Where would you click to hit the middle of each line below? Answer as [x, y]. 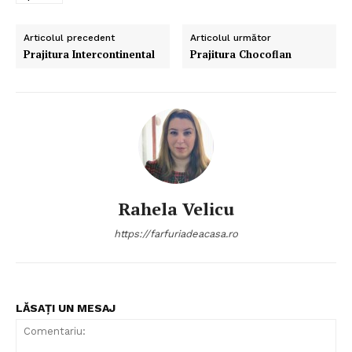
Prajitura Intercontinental [89, 54]
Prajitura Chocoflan [241, 54]
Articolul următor [231, 37]
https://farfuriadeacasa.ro [176, 233]
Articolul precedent [69, 37]
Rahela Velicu [176, 208]
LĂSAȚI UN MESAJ [66, 308]
